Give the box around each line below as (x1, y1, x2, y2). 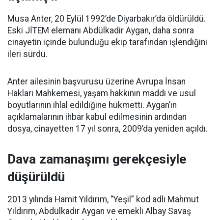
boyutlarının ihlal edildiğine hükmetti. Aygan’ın (7, 100, 177, 110)
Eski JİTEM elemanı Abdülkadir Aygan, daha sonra (7, 26, 194, 35)
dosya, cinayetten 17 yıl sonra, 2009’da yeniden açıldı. (7, 124, 208, 134)
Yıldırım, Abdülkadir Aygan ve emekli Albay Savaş (7, 206, 191, 216)
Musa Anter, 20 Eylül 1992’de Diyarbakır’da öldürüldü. (7, 14, 206, 24)
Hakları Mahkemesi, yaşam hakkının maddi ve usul (7, 88, 196, 98)
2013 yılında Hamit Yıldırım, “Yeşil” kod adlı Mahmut (7, 194, 199, 204)
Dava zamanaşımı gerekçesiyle (7, 152, 186, 166)
